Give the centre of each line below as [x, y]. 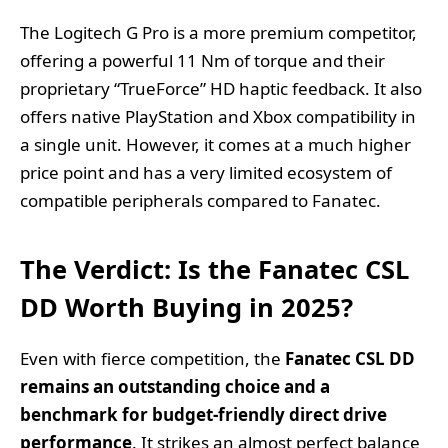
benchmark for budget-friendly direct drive [203, 414]
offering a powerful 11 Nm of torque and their [202, 61]
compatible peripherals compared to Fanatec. [200, 201]
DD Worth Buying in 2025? [186, 306]
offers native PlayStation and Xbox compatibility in [218, 117]
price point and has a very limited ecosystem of [206, 173]
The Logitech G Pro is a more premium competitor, [218, 33]
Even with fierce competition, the [152, 358]
